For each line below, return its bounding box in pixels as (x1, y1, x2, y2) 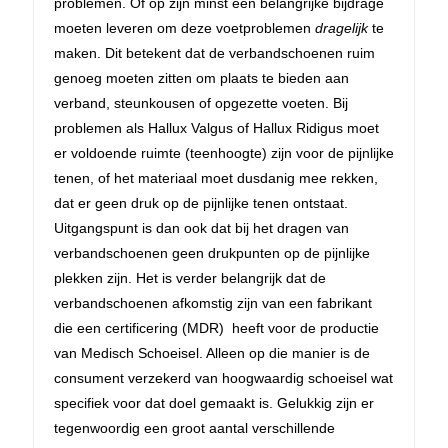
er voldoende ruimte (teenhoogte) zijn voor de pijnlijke (54, 144, 394, 161)
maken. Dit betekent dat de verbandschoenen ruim (54, 44, 375, 61)
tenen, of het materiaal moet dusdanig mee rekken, (54, 169, 378, 186)
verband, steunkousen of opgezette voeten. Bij (54, 94, 348, 111)
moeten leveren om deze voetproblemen (54, 19, 315, 36)
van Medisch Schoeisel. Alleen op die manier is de (54, 344, 370, 361)
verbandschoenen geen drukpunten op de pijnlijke (54, 244, 370, 261)
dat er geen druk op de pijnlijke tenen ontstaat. (54, 194, 348, 211)
